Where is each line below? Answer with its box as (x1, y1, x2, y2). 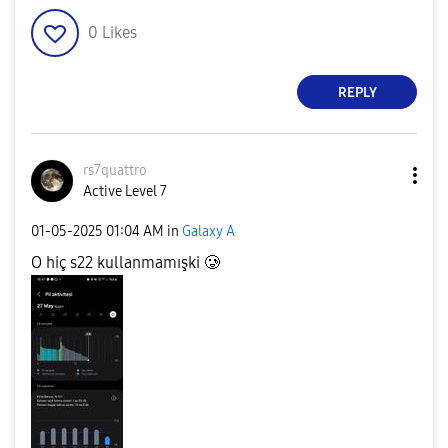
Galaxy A (182, 222, 235, 240)
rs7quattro (83, 162, 147, 180)
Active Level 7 (83, 183, 167, 201)
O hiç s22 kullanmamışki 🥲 (31, 253, 220, 273)
